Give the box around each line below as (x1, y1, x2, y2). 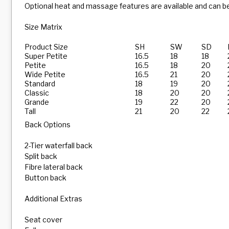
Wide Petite (25, 70, 65, 79)
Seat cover (25, 215, 62, 224)
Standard (25, 79, 55, 88)
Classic (25, 88, 49, 97)
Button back (25, 173, 66, 182)
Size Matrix (25, 22, 62, 31)
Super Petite (25, 52, 67, 60)
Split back (25, 152, 57, 161)
